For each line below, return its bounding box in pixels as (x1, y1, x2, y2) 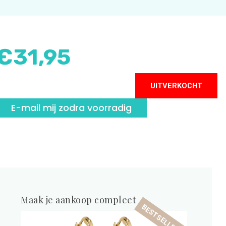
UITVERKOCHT (150, 81, 202, 90)
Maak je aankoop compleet (21, 194, 137, 206)
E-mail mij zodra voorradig (11, 101, 132, 114)
